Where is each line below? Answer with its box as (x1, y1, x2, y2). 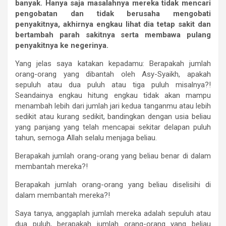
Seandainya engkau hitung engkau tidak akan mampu (15, 91, 211, 100)
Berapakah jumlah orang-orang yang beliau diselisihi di (15, 180, 211, 190)
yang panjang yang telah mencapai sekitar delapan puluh (15, 123, 211, 132)
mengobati (173, 9, 211, 19)
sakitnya (85, 30, 115, 40)
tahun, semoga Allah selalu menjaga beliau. (15, 133, 157, 143)
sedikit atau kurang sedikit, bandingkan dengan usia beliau (15, 112, 211, 122)
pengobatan (15, 9, 58, 19)
